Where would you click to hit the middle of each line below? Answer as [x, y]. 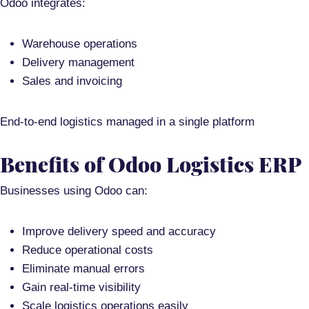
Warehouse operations [80, 44]
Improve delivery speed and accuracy [119, 232]
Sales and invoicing [72, 81]
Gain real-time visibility [81, 288]
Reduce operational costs [88, 250]
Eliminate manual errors [83, 269]
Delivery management [78, 63]
